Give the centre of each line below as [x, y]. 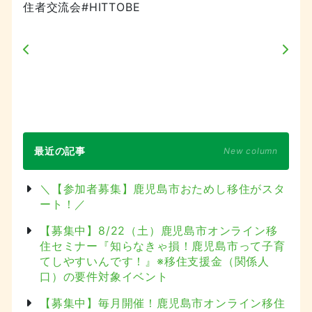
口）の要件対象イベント [104, 276]
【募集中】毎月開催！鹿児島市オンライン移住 [163, 303]
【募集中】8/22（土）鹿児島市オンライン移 [159, 230]
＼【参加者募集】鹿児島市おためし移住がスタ [163, 188]
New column [251, 150]
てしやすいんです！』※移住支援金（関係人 [155, 261]
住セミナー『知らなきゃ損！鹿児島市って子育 [163, 245]
